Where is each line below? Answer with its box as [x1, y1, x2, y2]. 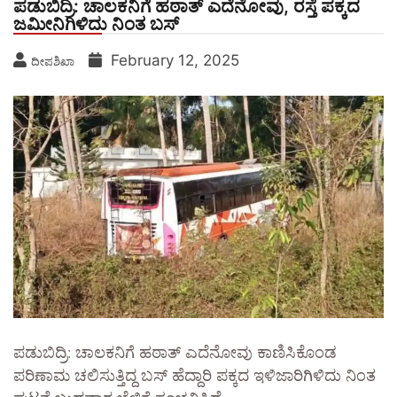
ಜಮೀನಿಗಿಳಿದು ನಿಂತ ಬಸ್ [13, 13, 179, 35]
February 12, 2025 [111, 51, 239, 70]
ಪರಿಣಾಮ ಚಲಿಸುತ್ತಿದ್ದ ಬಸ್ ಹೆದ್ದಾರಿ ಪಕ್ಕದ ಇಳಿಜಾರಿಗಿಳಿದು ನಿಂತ [13, 369, 376, 385]
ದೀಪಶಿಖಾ [31, 54, 74, 69]
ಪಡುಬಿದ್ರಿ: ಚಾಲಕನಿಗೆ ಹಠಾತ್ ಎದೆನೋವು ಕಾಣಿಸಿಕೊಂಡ [13, 346, 337, 362]
